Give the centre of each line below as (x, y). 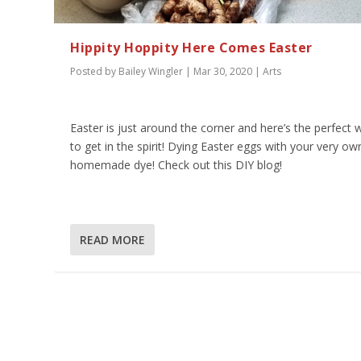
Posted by (95, 72)
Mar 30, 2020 (223, 72)
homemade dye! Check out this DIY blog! (176, 164)
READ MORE (113, 240)
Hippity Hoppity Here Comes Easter (191, 48)
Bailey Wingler (151, 72)
